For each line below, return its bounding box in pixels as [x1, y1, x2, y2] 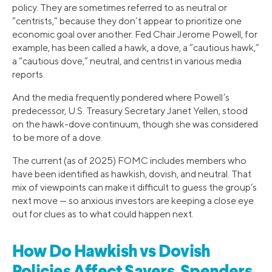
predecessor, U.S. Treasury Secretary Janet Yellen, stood [12, 104, 248, 117]
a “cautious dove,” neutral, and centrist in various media [12, 55, 242, 67]
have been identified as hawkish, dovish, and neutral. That [12, 168, 251, 180]
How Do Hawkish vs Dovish [12, 244, 211, 262]
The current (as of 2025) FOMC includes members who [12, 154, 246, 166]
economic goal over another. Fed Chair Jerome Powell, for [12, 28, 257, 40]
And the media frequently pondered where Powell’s [12, 91, 229, 103]
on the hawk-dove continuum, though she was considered [12, 118, 258, 130]
